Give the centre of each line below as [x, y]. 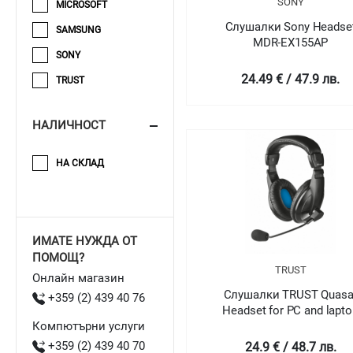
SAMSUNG [78, 30]
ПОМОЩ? [58, 257]
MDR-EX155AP [290, 42]
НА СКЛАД [80, 163]
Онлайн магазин [78, 278]
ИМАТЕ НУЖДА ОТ [85, 241]
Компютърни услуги [89, 326]
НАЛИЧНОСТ [69, 126]
